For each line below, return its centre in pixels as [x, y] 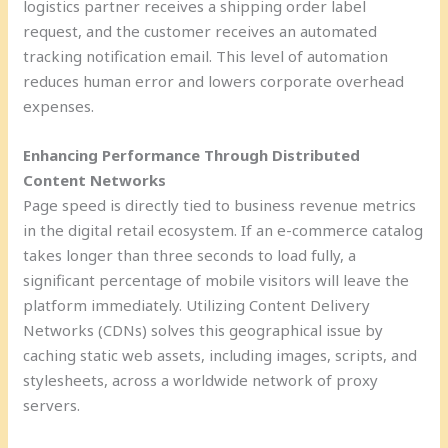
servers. [52, 404]
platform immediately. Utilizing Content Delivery [197, 304]
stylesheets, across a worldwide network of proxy [201, 379]
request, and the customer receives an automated [200, 30]
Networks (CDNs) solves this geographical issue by [203, 329]
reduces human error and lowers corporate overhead [214, 80]
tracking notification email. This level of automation [206, 55]
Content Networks [95, 179]
